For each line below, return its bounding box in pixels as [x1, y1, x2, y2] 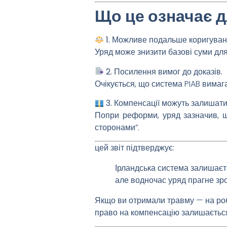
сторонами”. [95, 122, 139, 134]
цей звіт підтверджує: [95, 142, 174, 154]
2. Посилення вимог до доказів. [106, 65, 223, 78]
